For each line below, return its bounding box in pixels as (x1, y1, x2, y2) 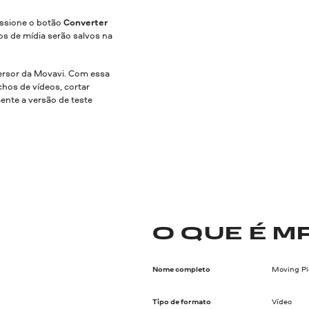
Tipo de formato (152, 297, 211, 307)
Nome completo (152, 264, 210, 275)
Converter (63, 16, 108, 29)
